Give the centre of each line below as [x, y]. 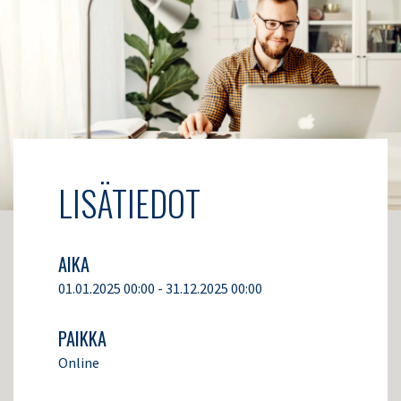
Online [79, 363]
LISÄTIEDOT [129, 202]
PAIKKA [82, 338]
